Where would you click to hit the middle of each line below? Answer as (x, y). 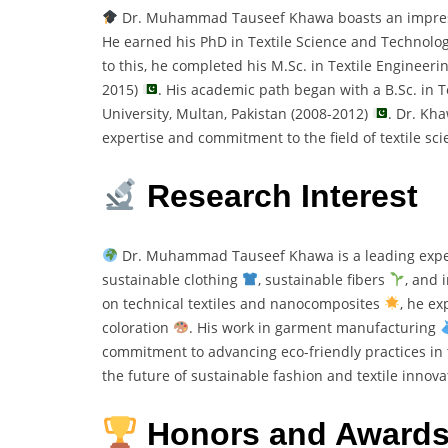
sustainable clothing (172, 279)
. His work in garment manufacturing (314, 327)
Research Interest (278, 196)
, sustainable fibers (323, 279)
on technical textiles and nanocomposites (243, 303)
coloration (137, 327)
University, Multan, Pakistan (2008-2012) (237, 113)
